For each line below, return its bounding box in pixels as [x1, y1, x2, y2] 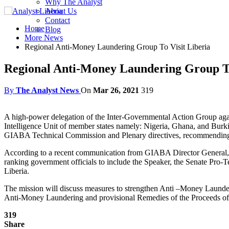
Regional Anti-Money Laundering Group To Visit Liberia [25, 42, 210, 51]
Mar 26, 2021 [93, 85, 139, 95]
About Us [45, 7, 77, 15]
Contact [45, 16, 70, 25]
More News [25, 33, 63, 42]
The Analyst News [16, 85, 79, 95]
